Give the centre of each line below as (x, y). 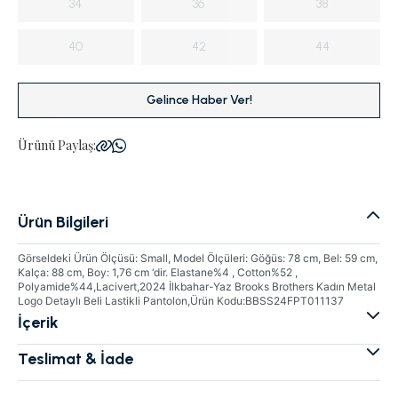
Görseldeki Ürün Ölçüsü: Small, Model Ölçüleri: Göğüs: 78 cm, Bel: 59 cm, (198, 258)
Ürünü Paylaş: (57, 145)
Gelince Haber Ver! (199, 100)
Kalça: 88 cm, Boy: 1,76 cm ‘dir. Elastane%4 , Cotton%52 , (158, 272)
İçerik (38, 322)
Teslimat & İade (76, 359)
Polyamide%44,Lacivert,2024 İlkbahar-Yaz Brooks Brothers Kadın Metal (197, 287)
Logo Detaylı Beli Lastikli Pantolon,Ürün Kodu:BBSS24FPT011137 (181, 301)
